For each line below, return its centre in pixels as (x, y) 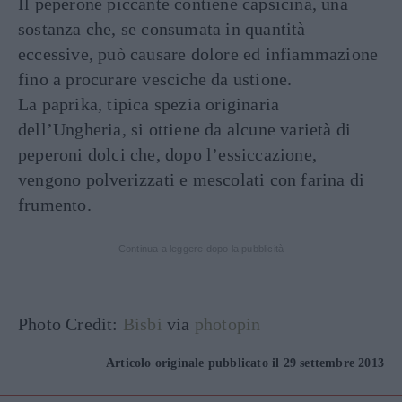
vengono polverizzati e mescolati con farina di (192, 179)
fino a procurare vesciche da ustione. (155, 79)
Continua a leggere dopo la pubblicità (201, 248)
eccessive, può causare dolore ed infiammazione (198, 53)
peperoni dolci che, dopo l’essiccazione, (168, 154)
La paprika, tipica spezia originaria (149, 104)
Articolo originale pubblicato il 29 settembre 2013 (245, 363)
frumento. (55, 204)
